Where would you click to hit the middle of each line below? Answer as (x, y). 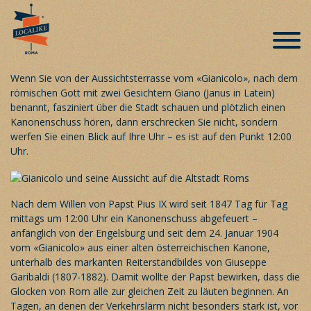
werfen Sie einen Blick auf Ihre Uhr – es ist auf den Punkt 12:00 (151, 136)
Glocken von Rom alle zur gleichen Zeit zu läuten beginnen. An (150, 291)
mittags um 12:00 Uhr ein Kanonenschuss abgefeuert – (134, 218)
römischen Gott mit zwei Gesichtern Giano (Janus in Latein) (143, 92)
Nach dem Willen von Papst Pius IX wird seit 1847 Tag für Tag (149, 203)
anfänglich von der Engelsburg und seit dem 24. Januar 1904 (144, 233)
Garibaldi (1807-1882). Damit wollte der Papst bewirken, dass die (155, 276)
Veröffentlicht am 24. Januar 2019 (78, 26)
